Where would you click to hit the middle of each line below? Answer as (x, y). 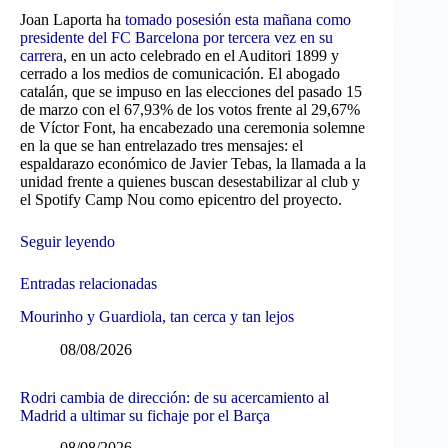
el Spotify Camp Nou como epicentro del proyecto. (181, 199)
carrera (41, 55)
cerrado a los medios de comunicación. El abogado (180, 73)
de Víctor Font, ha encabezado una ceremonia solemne (192, 127)
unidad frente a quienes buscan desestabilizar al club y (190, 181)
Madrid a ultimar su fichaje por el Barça (145, 415)
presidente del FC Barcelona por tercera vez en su (176, 37)
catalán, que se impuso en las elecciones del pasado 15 (191, 91)
